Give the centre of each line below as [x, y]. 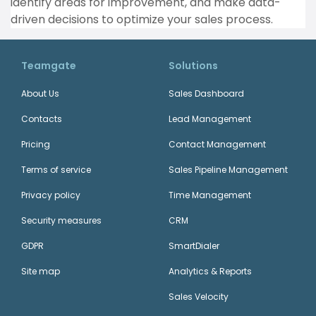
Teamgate [49, 66]
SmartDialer [194, 246]
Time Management [210, 195]
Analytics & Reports [210, 271]
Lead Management [210, 119]
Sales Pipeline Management [228, 170]
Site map [41, 271]
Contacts [42, 119]
